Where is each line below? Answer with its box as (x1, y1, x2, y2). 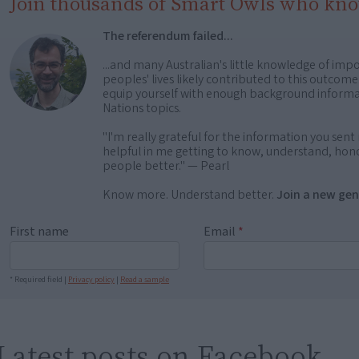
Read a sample (120, 273, 169, 285)
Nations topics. (103, 99, 181, 117)
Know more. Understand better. (103, 185, 276, 204)
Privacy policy (68, 273, 115, 285)
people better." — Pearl (103, 156, 229, 175)
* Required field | (10, 273, 68, 285)
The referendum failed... (103, 26, 233, 45)
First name (10, 222, 69, 240)
